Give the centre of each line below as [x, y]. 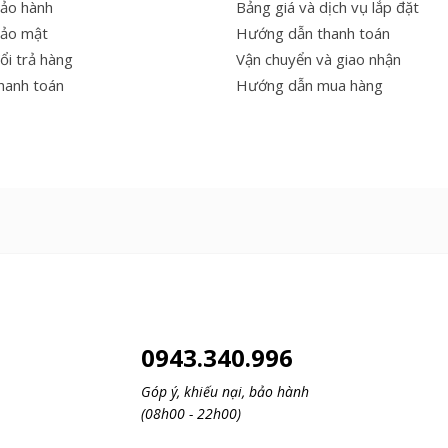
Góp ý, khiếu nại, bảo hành [225, 391]
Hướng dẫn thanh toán [313, 32]
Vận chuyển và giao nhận [318, 58]
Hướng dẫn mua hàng [309, 84]
